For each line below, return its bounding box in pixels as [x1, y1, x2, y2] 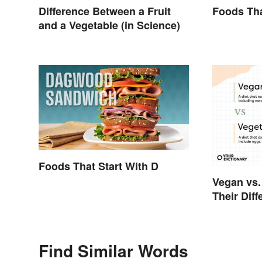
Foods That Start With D [39, 158, 158, 174]
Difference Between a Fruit [39, 4, 171, 19]
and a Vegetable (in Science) [39, 18, 180, 33]
